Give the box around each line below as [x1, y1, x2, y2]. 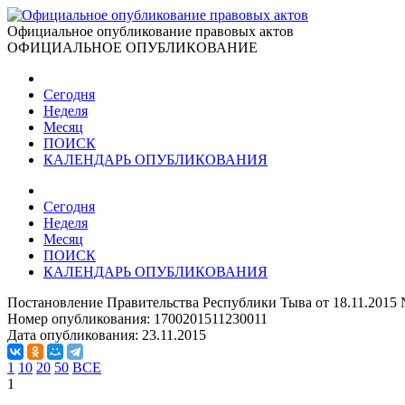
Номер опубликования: [7, 311, 154, 326]
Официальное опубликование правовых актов [7, 24, 294, 39]
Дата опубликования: [7, 327, 142, 343]
